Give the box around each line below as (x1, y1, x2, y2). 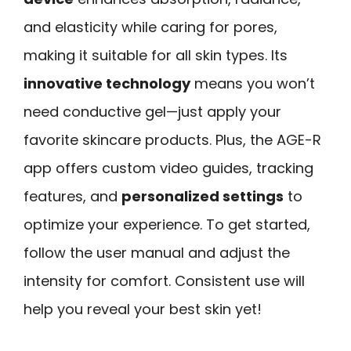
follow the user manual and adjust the (24, 242, 290, 262)
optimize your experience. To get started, (24, 214, 310, 234)
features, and (24, 186, 121, 206)
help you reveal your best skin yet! (24, 299, 262, 319)
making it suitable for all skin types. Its (24, 45, 288, 65)
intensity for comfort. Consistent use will (24, 270, 305, 291)
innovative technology (24, 73, 190, 93)
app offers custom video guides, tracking (24, 157, 313, 178)
